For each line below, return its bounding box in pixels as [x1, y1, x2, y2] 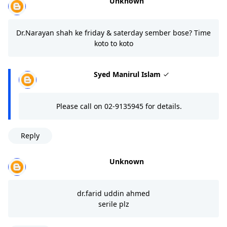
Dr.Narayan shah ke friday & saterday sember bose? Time [16, 27, 211, 37]
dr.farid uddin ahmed [77, 188, 150, 198]
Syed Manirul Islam [94, 69, 163, 79]
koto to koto [94, 38, 133, 48]
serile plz [98, 199, 129, 209]
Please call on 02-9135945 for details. [56, 101, 182, 111]
